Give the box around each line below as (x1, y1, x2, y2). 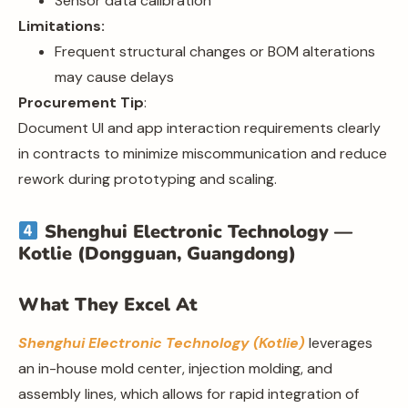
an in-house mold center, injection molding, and (18, 358, 332, 378)
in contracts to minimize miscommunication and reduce (18, 143, 387, 163)
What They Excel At (18, 291, 198, 317)
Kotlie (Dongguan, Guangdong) (18, 240, 296, 266)
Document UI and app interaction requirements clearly (18, 117, 381, 138)
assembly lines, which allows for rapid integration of (18, 383, 359, 403)
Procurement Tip (18, 92, 144, 112)
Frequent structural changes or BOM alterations (55, 41, 375, 61)
